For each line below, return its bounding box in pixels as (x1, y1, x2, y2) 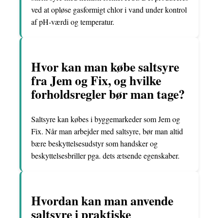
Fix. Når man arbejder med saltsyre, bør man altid (31, 126, 183, 137)
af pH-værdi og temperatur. (31, 16, 114, 27)
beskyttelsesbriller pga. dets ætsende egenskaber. (31, 150, 180, 161)
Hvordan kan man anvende (31, 191, 173, 210)
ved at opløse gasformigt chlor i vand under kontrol (31, 4, 187, 15)
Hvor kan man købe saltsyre (31, 57, 179, 76)
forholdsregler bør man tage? (31, 84, 185, 103)
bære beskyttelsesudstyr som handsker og (31, 138, 158, 149)
